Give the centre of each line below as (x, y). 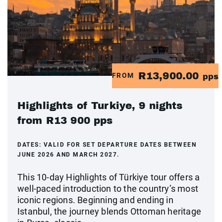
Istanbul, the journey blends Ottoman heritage (110, 211)
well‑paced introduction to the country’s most (108, 188)
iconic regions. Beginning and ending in (95, 200)
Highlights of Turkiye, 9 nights (100, 105)
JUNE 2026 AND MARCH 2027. (68, 154)
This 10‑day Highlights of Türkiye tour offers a (109, 177)
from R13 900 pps (65, 120)
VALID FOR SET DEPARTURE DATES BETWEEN (120, 144)
